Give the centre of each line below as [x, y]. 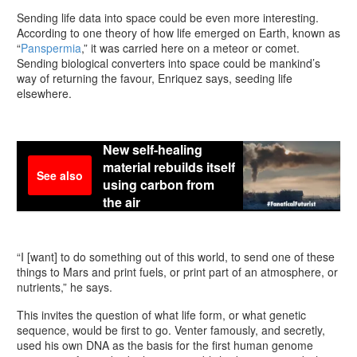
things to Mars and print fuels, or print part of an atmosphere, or [177, 272]
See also [60, 176]
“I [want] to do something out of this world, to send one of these [176, 257]
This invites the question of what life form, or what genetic [161, 314]
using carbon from [159, 185]
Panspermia [51, 48]
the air [122, 202]
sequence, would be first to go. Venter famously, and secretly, [171, 330]
